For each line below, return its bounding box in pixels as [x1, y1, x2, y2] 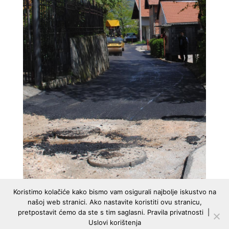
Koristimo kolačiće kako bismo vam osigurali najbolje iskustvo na [13, 188, 216, 196]
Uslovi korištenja [88, 218, 141, 226]
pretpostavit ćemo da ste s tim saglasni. [17, 208, 147, 216]
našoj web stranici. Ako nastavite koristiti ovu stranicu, [27, 198, 202, 206]
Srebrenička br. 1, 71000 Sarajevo [24, 219, 136, 228]
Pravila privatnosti [147, 208, 203, 216]
